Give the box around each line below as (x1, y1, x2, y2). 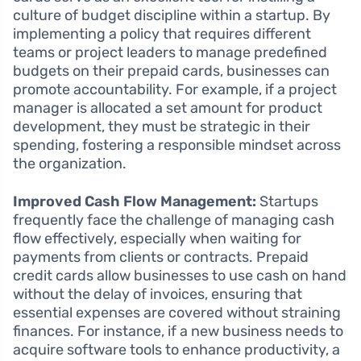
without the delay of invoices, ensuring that (13, 285, 302, 304)
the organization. (13, 155, 127, 173)
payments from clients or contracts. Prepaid (13, 248, 309, 267)
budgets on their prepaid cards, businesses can (13, 62, 330, 81)
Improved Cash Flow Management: (13, 193, 256, 211)
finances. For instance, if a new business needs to (13, 322, 343, 341)
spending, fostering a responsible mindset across (13, 136, 341, 155)
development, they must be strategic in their (13, 118, 310, 136)
